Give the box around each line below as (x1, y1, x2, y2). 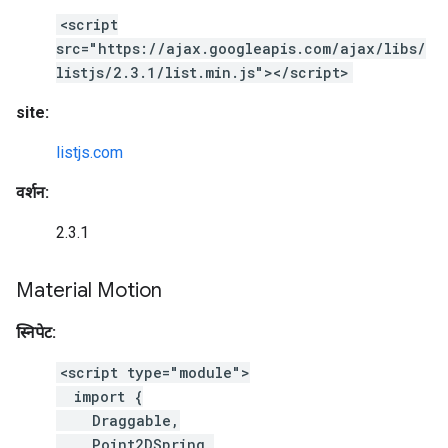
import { (56, 387, 143, 406)
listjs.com (56, 143, 123, 162)
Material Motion (16, 278, 162, 303)
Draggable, (56, 411, 180, 430)
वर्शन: (16, 183, 49, 202)
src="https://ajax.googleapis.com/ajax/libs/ (56, 39, 426, 58)
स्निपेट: (16, 323, 56, 342)
